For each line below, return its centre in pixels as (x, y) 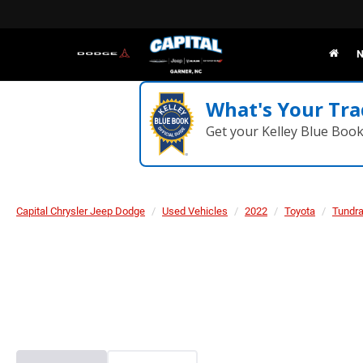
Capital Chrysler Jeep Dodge (81, 211)
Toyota (300, 211)
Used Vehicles (195, 211)
